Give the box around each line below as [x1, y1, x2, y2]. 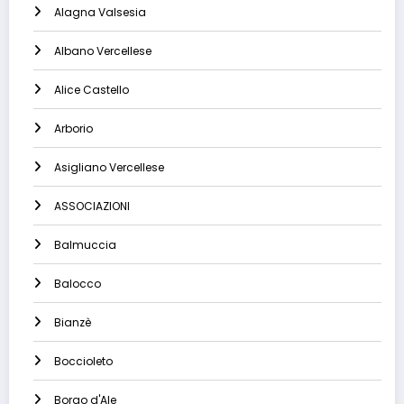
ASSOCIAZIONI [54, 198, 130, 215]
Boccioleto [54, 353, 113, 370]
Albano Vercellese [54, 43, 151, 60]
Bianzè [54, 315, 91, 331]
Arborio [54, 121, 93, 137]
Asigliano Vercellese [54, 160, 164, 176]
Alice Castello [54, 82, 129, 98]
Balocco [54, 276, 101, 292]
